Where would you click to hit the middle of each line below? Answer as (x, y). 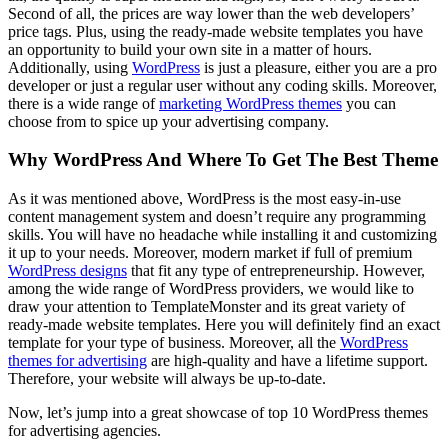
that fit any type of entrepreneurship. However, (276, 271)
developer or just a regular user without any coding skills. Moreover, (222, 85)
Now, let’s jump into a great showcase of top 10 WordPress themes (218, 413)
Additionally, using (70, 67)
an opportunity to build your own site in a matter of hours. (190, 49)
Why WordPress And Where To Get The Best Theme (223, 160)
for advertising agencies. (84, 431)
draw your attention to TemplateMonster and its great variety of (206, 307)
